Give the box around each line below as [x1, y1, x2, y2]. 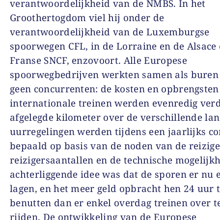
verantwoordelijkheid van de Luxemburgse [10, 25, 210, 38]
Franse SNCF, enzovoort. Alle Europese [10, 54, 187, 67]
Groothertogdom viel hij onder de [10, 11, 165, 24]
